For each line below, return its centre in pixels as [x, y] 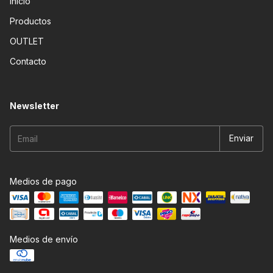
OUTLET [27, 41]
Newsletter [34, 105]
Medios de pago [43, 181]
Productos [30, 21]
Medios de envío [44, 239]
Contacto [28, 61]
